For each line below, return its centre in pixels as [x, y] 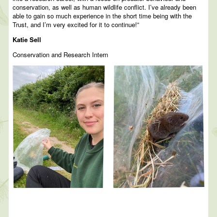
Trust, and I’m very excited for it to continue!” [76, 25]
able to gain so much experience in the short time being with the [102, 16]
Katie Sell [27, 40]
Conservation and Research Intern [61, 55]
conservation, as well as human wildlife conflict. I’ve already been [105, 7]
